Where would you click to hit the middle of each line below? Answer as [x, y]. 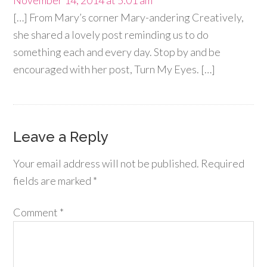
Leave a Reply [61, 137]
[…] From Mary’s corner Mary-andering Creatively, [129, 17]
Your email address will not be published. [106, 163]
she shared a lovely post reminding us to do [111, 35]
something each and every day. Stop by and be [117, 52]
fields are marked [53, 181]
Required [223, 163]
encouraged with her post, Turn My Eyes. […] [114, 69]
